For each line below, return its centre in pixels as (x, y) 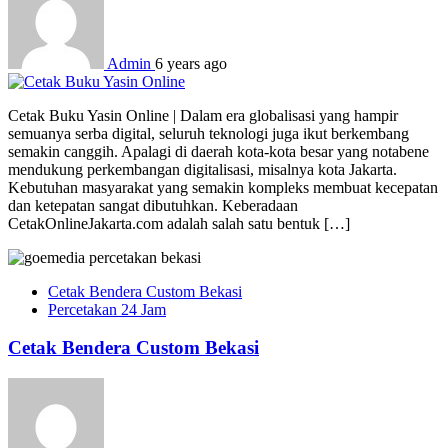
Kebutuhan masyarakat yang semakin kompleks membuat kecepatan (223, 187)
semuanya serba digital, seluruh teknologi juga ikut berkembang (208, 133)
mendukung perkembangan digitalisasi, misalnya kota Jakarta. (202, 169)
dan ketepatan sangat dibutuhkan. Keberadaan (153, 205)
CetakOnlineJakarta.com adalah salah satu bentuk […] (179, 223)
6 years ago (191, 63)
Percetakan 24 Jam (107, 309)
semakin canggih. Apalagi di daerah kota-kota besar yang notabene (218, 151)
